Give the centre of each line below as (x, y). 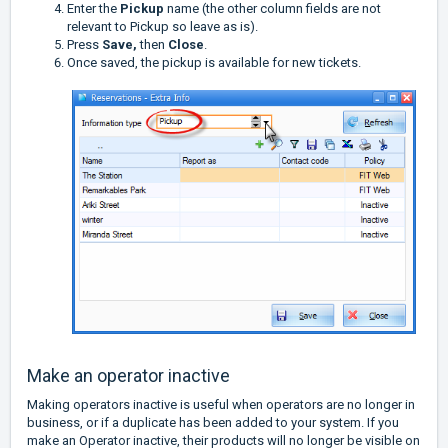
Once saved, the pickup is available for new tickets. (214, 62)
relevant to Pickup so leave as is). (162, 26)
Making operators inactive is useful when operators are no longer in (221, 404)
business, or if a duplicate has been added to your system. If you (213, 422)
